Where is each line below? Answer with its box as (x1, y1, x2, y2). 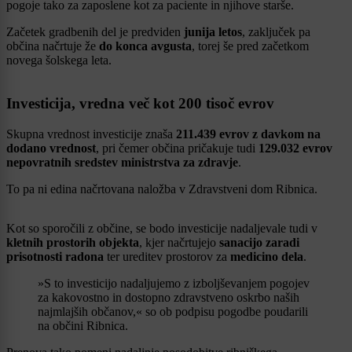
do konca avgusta (99, 39, 192, 53)
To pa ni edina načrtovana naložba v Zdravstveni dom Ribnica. (6, 181, 317, 196)
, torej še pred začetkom (192, 39, 309, 53)
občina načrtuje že (6, 39, 99, 53)
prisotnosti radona (6, 249, 104, 263)
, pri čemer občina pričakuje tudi (96, 141, 258, 155)
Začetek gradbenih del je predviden (6, 25, 184, 39)
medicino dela (230, 249, 303, 263)
